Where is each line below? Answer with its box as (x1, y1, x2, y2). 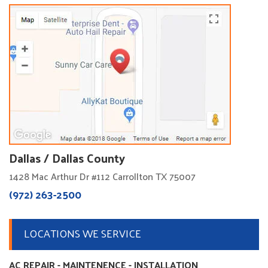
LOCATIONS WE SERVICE (24, 223, 141, 243)
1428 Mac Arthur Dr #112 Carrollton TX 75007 (9, 167, 196, 185)
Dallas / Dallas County (9, 147, 125, 169)
